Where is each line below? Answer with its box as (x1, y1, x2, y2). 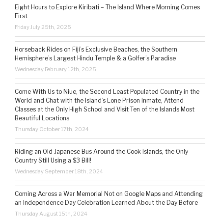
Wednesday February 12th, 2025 (15, 66, 96, 73)
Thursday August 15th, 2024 (15, 210, 87, 218)
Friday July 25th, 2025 (15, 24, 71, 31)
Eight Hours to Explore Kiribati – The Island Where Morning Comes (15, 3, 200, 11)
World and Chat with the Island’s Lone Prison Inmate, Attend (15, 97, 184, 105)
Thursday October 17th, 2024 (15, 126, 89, 133)
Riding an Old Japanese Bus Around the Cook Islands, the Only (15, 148, 188, 156)
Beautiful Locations (15, 114, 69, 122)
